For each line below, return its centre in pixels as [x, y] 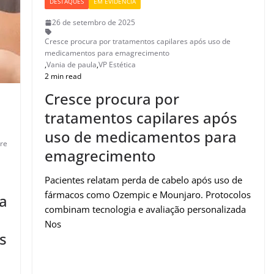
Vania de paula [72, 65]
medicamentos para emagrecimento [107, 53]
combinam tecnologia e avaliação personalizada [146, 209]
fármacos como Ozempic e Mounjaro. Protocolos [148, 195]
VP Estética [117, 65]
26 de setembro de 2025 [94, 23]
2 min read [63, 76]
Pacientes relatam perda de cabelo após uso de [144, 180]
